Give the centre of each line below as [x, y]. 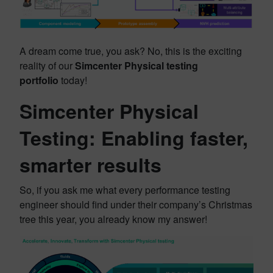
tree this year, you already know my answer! [113, 219]
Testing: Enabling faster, [134, 137]
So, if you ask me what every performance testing [125, 190]
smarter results [90, 164]
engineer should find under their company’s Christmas [136, 204]
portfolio [39, 80]
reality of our [47, 65]
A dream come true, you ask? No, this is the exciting [131, 51]
